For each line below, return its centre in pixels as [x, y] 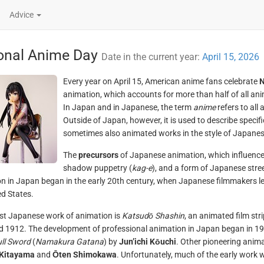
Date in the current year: [151, 57]
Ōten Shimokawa [84, 255]
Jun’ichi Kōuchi [147, 242]
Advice [22, 15]
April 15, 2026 [230, 57]
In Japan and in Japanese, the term [128, 107]
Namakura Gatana [69, 242]
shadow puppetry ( [97, 168]
